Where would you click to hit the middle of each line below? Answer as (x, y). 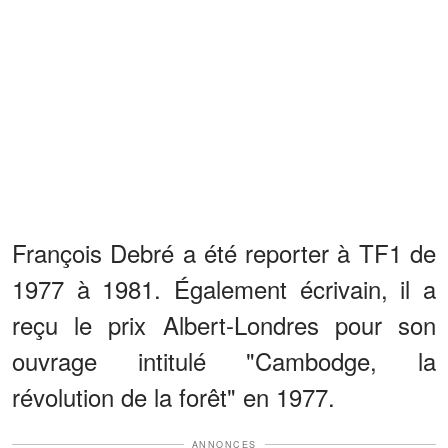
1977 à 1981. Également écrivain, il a (224, 288)
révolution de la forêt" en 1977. (173, 396)
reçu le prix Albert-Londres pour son (224, 324)
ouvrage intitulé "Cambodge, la (224, 360)
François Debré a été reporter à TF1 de (224, 252)
